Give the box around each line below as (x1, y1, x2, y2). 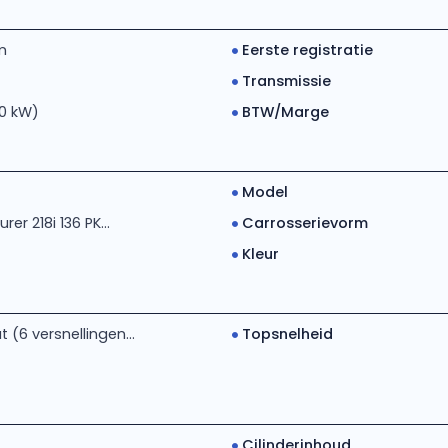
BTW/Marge (241, 102, 329, 122)
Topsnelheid (241, 324, 333, 344)
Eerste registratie (241, 40, 373, 60)
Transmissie (241, 71, 331, 91)
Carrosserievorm (241, 213, 368, 233)
